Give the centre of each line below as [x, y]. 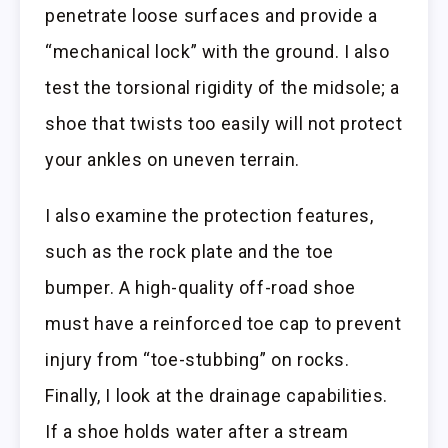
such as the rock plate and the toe [189, 252]
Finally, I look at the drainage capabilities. [217, 396]
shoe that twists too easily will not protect [224, 123]
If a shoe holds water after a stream [197, 432]
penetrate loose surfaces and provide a [211, 15]
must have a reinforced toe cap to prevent [223, 324]
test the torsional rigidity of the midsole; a [223, 87]
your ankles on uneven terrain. [173, 159]
